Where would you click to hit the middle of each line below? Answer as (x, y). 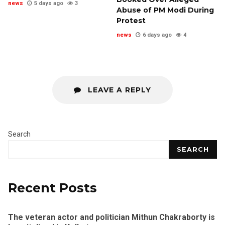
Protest (131, 21)
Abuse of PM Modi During (165, 10)
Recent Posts (52, 188)
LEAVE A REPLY (118, 90)
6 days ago (157, 35)
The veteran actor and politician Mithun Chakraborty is (111, 217)
